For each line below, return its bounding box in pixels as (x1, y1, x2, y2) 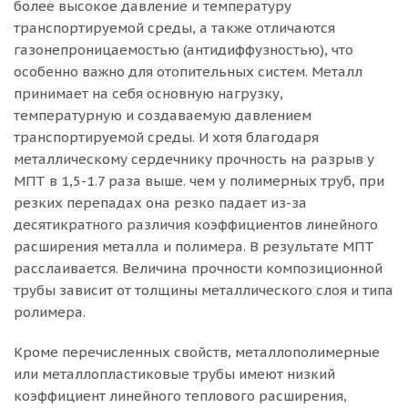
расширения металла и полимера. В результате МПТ (14, 238, 374, 255)
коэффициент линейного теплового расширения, (14, 387, 347, 404)
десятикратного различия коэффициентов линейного (14, 216, 378, 233)
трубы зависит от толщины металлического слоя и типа (14, 281, 393, 299)
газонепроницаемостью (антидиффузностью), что (14, 41, 353, 58)
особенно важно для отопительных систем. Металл (14, 63, 362, 80)
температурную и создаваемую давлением (14, 107, 311, 124)
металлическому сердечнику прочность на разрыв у (14, 150, 374, 168)
